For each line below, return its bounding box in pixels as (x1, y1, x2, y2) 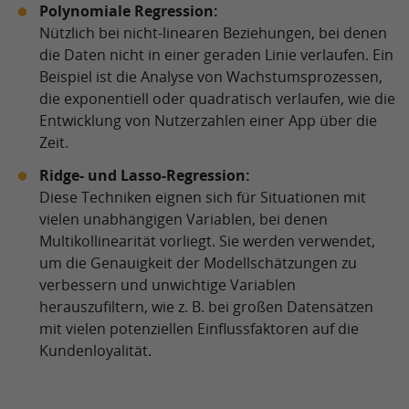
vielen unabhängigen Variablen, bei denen (39, 209, 328, 229)
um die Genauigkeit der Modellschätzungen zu (39, 253, 357, 273)
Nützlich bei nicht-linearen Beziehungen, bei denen (39, 23, 387, 43)
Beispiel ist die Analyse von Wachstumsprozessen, (39, 67, 383, 87)
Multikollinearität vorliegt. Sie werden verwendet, (39, 231, 375, 251)
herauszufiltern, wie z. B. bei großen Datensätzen (39, 297, 373, 317)
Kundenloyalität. (39, 341, 152, 361)
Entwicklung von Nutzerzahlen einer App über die (39, 110, 377, 131)
